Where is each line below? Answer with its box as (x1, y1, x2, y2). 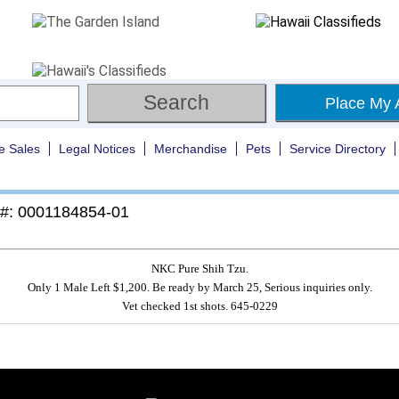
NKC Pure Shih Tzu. (151, 262, 248, 275)
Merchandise (154, 142, 227, 156)
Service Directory (289, 142, 386, 156)
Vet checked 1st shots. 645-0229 (121, 299, 278, 313)
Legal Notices (59, 142, 135, 156)
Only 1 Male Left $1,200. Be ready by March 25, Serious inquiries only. (27, 281, 372, 294)
